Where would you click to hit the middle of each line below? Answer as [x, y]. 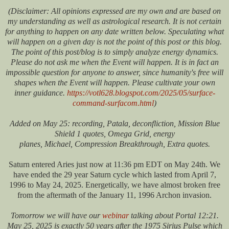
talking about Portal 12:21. [174, 216]
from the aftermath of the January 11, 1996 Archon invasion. [114, 195]
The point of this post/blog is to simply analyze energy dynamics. [114, 52]
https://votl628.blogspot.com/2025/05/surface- [141, 93]
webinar [115, 216]
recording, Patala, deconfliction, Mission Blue [146, 124]
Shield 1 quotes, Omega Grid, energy [114, 134]
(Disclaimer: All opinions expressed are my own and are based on [114, 11]
